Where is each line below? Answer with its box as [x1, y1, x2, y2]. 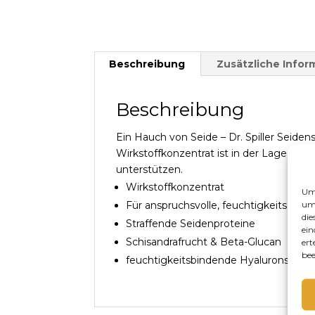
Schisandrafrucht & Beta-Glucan [126, 236, 282, 249]
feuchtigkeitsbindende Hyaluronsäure [126, 254, 311, 267]
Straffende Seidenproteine [126, 217, 256, 231]
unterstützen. [116, 163, 184, 176]
